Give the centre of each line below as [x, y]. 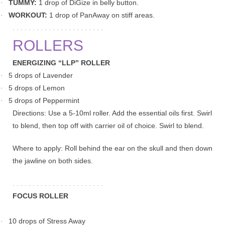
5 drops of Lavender [41, 75]
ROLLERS [48, 45]
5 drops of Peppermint [44, 100]
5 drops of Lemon [37, 88]
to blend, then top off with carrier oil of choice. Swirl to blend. [108, 126]
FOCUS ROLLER [40, 196]
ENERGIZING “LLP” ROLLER [61, 63]
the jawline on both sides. [53, 161]
